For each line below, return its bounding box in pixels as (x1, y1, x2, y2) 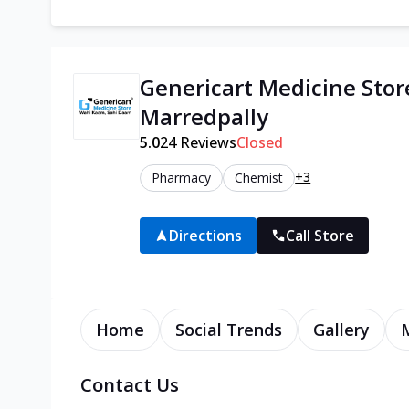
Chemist (235, 169, 284, 187)
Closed (236, 132, 284, 153)
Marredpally (140, 101, 269, 132)
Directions (169, 225, 243, 246)
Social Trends (175, 319, 282, 341)
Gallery (313, 319, 370, 341)
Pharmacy (152, 169, 212, 187)
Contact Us (80, 372, 179, 398)
